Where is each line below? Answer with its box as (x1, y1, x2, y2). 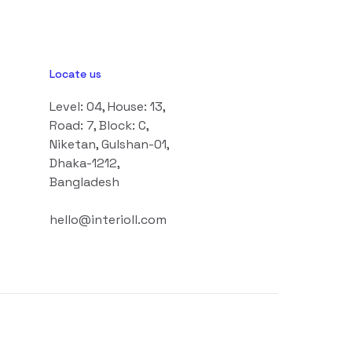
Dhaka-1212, (49, 154, 120, 171)
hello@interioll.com (49, 211, 167, 228)
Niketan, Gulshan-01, (49, 135, 170, 152)
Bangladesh (49, 173, 120, 190)
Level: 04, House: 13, (49, 97, 166, 115)
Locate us (49, 66, 102, 81)
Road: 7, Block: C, (49, 116, 149, 134)
